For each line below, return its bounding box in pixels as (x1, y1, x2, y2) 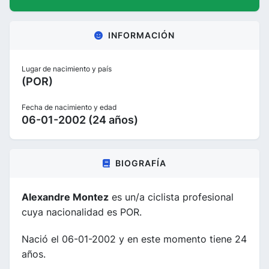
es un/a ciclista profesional (109, 190, 234, 203)
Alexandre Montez (22, 190, 109, 203)
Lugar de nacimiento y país (22, 64, 112, 73)
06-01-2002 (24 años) (22, 113, 138, 126)
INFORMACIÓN (108, 29, 175, 40)
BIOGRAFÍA (115, 157, 166, 168)
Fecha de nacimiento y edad (22, 102, 116, 112)
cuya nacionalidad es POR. (22, 205, 142, 218)
